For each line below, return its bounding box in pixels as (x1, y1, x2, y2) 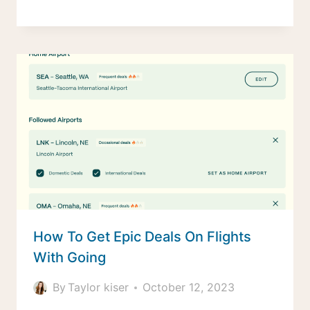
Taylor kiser (68, 280, 129, 295)
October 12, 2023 (143, 280, 235, 295)
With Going (33, 249, 106, 266)
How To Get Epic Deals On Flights (33, 228, 251, 246)
